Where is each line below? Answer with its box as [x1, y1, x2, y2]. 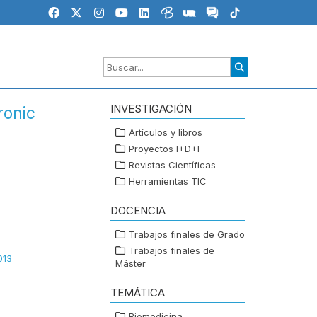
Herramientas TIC [129, 175, 207, 188]
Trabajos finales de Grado [129, 229, 245, 241]
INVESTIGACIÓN [110, 102, 192, 116]
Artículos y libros [129, 127, 202, 139]
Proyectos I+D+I [129, 143, 200, 155]
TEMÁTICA [110, 286, 165, 300]
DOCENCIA [110, 204, 166, 218]
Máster [115, 258, 146, 270]
